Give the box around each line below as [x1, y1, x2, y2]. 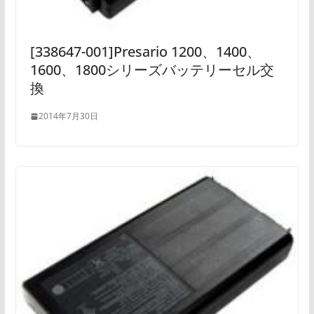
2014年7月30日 [38, 110, 98, 123]
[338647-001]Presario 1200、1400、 [29, 42, 261, 62]
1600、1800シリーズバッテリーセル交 [29, 60, 274, 80]
